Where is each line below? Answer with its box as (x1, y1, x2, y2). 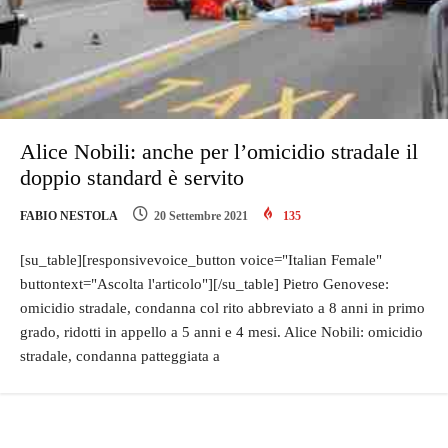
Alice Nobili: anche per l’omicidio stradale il (20, 138, 418, 164)
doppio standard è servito (20, 164, 244, 190)
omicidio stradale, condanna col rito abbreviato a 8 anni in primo (20, 299, 425, 316)
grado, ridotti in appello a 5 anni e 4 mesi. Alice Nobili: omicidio (20, 323, 423, 340)
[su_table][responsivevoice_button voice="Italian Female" (20, 251, 382, 268)
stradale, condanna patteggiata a (20, 347, 220, 364)
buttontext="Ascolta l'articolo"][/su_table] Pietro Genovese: (20, 275, 389, 292)
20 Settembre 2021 (154, 208, 248, 223)
